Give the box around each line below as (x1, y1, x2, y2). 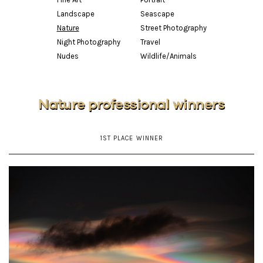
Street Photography (140, 23, 207, 32)
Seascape (140, 9, 174, 18)
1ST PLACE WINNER (99, 134, 164, 143)
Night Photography (56, 38, 120, 46)
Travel (140, 38, 160, 46)
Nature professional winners (38, 97, 225, 112)
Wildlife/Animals (140, 52, 197, 60)
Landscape (56, 9, 95, 18)
